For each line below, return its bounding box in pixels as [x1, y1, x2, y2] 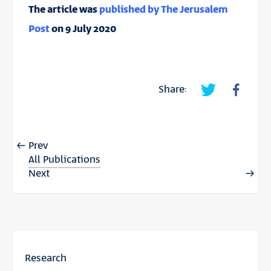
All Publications [28, 152, 100, 167]
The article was [28, 2, 99, 17]
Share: [158, 82, 187, 97]
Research [25, 250, 67, 266]
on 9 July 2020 [49, 21, 116, 36]
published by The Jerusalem [99, 2, 227, 17]
